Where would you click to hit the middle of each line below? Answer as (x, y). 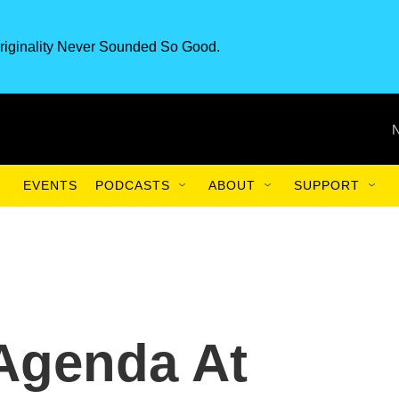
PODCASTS (133, 185)
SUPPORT (327, 185)
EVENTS (50, 185)
